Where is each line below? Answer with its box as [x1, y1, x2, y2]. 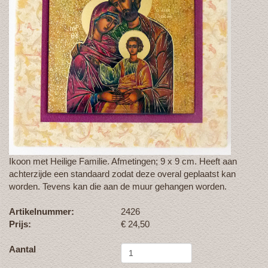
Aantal [9, 243, 36, 254]
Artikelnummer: [9, 206, 74, 217]
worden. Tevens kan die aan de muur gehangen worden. [9, 181, 232, 191]
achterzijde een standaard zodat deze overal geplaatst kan [9, 168, 236, 179]
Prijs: [9, 218, 31, 229]
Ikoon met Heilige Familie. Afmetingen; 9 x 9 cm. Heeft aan [9, 156, 237, 166]
